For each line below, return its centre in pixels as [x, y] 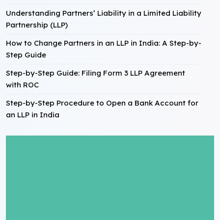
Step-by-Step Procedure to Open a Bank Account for [102, 103]
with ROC [22, 85]
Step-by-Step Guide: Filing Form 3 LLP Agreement [96, 73]
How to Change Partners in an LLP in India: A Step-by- [104, 43]
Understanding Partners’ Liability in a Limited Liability [104, 13]
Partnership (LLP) [37, 25]
